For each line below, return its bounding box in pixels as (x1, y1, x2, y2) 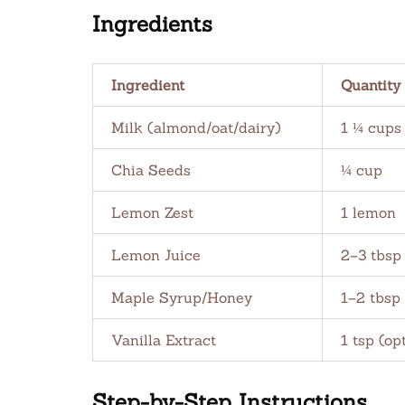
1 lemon (341, 203, 396, 221)
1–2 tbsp (341, 288, 400, 306)
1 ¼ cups (341, 118, 401, 137)
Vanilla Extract (111, 331, 216, 349)
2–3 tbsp (341, 246, 401, 264)
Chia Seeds (111, 161, 191, 179)
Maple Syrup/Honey (111, 288, 252, 306)
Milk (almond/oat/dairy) (111, 118, 281, 137)
